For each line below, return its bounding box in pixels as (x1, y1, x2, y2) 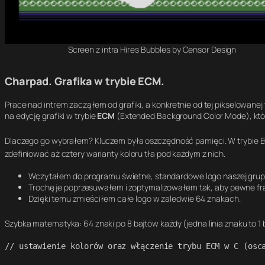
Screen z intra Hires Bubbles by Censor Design (67, 44, 237, 55)
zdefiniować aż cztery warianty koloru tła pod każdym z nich (5, 147, 224, 159)
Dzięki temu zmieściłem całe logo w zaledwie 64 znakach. (28, 193, 241, 205)
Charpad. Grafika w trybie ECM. (5, 74, 164, 88)
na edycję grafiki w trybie (5, 110, 98, 121)
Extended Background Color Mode (119, 110, 246, 121)
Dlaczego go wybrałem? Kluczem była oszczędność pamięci (5, 134, 225, 146)
